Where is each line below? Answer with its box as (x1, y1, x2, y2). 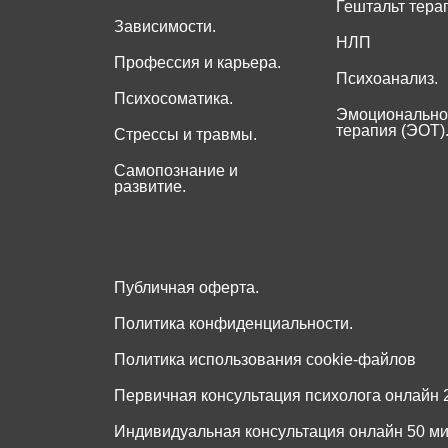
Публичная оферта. (114, 279, 259, 297)
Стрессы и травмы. (114, 126, 257, 144)
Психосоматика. (114, 90, 233, 108)
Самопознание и (114, 162, 238, 180)
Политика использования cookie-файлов (114, 351, 416, 369)
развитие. (114, 178, 186, 196)
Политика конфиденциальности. (114, 315, 353, 333)
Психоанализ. (335, 70, 438, 88)
